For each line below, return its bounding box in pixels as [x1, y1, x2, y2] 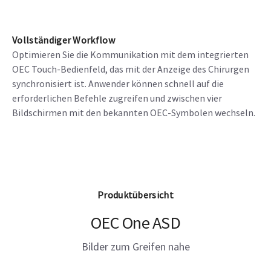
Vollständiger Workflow [12, 33, 116, 46]
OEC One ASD [91, 211, 180, 233]
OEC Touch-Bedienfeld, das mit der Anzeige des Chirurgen [12, 62, 249, 75]
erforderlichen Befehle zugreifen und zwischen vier [12, 91, 222, 104]
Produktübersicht [97, 188, 174, 201]
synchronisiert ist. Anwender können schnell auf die [12, 77, 224, 90]
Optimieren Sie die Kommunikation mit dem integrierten [12, 48, 249, 60]
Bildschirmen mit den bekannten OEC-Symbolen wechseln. [12, 106, 255, 119]
